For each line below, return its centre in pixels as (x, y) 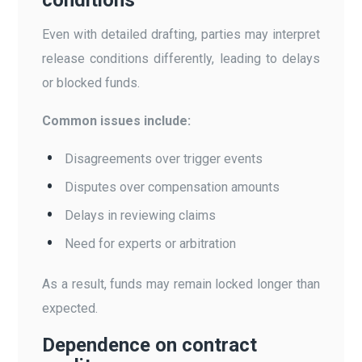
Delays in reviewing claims (141, 215)
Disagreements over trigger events (164, 158)
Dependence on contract (150, 345)
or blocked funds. (91, 82)
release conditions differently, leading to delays (181, 58)
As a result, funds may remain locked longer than (181, 284)
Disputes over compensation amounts (173, 187)
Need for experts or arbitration (151, 243)
